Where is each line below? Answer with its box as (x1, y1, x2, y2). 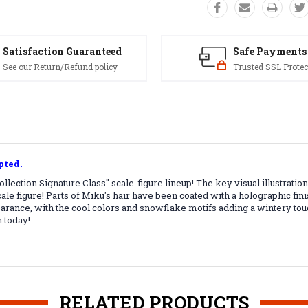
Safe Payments (232, 45, 307, 58)
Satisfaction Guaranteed (2, 45, 122, 58)
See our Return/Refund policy (2, 61, 118, 73)
